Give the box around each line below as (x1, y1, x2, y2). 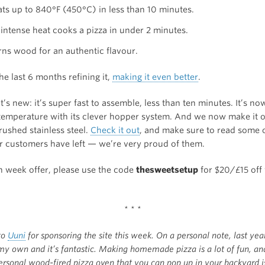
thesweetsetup (136, 164, 198, 174)
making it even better (112, 72, 198, 82)
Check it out (91, 125, 140, 135)
